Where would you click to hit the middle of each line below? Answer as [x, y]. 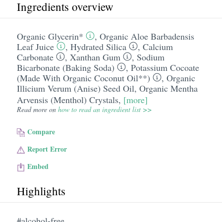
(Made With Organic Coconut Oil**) [83, 78]
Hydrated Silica [98, 47]
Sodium [150, 57]
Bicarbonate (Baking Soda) [65, 67]
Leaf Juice [35, 47]
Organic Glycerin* [50, 36]
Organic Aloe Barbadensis [147, 36]
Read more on [37, 109]
